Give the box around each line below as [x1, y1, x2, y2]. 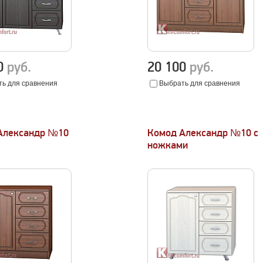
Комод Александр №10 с [147, 127, 259, 139]
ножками [147, 139, 188, 151]
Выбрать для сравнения [159, 79, 241, 87]
